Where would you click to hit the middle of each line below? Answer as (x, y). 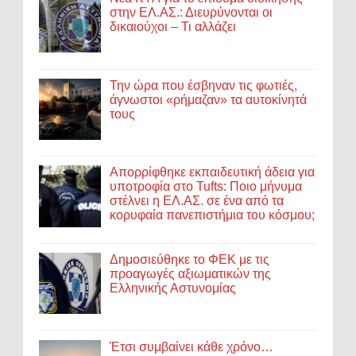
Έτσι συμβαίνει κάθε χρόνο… (192, 346)
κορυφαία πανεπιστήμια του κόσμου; (213, 215)
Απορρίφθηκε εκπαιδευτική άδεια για (213, 172)
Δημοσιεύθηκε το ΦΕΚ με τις (190, 259)
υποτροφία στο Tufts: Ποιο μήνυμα (206, 187)
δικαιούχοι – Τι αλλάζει (173, 27)
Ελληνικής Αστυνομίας (173, 288)
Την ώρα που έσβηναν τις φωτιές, (204, 85)
